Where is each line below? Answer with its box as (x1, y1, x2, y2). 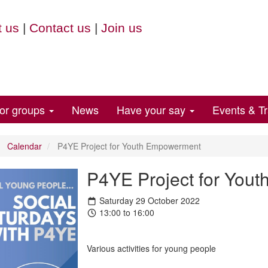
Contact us (29, 21, 91, 35)
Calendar (7, 140, 42, 152)
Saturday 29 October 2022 (97, 194, 200, 206)
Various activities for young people (86, 242, 216, 254)
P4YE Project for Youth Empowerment (54, 140, 201, 152)
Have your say (117, 102, 188, 117)
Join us (100, 21, 142, 35)
